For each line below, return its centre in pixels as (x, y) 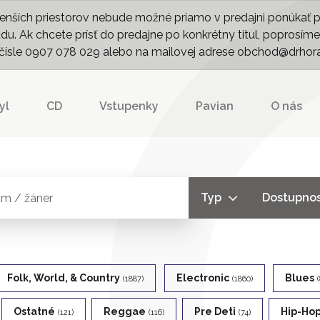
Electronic (202, 278)
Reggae (125, 311)
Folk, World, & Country (64, 278)
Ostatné (34, 311)
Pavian (214, 106)
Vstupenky (129, 106)
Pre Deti (215, 311)
